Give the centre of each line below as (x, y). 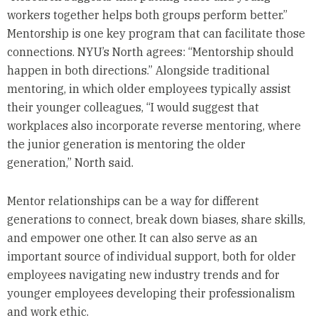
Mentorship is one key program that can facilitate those (156, 34)
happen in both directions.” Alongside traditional (138, 71)
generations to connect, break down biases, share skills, (156, 220)
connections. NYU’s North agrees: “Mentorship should (150, 52)
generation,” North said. (70, 163)
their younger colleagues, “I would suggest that (133, 108)
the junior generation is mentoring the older (126, 144)
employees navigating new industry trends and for (143, 275)
